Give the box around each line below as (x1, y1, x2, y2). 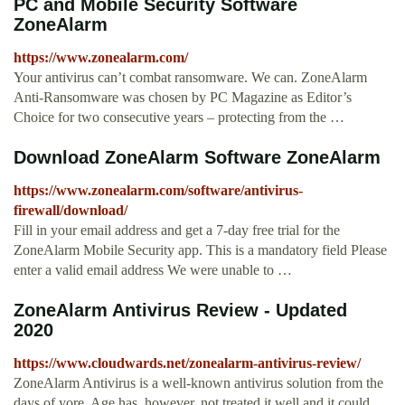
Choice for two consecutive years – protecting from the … (14, 109, 344, 126)
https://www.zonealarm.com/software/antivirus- (14, 183, 303, 199)
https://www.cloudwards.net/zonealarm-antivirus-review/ (14, 355, 361, 372)
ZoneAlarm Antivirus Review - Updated (14, 300, 347, 321)
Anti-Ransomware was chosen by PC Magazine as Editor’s (14, 89, 352, 106)
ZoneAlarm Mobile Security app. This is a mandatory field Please (14, 242, 387, 259)
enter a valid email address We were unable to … (14, 262, 292, 278)
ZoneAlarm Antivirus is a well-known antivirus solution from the (14, 375, 383, 391)
